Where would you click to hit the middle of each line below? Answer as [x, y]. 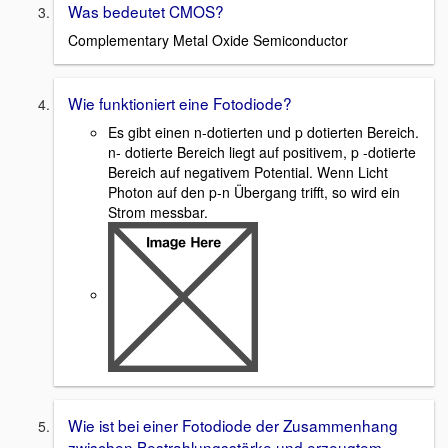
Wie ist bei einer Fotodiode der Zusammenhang [233, 424]
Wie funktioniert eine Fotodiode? [180, 103]
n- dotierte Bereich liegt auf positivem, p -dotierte [262, 151]
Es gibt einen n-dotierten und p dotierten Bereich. [263, 131]
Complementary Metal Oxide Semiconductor [208, 40]
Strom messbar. [158, 211]
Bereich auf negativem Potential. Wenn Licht [248, 171]
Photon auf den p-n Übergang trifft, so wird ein [254, 191]
